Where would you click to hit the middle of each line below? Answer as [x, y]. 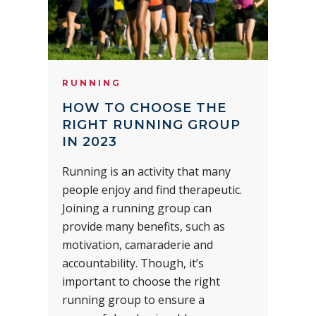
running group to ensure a [133, 300]
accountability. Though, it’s [133, 263]
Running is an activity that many [146, 172]
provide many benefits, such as [144, 227]
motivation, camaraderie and [138, 245]
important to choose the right [141, 282]
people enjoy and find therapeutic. [152, 190]
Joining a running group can [137, 208]
